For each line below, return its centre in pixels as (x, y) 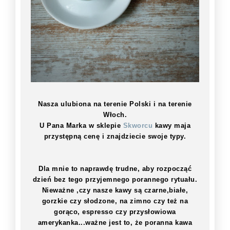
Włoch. (115, 115)
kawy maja (171, 126)
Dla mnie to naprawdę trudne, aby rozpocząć (115, 169)
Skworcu (138, 126)
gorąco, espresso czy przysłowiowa (115, 212)
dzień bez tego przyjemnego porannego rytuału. (115, 180)
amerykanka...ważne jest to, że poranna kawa (115, 223)
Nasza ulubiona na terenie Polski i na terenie (115, 104)
